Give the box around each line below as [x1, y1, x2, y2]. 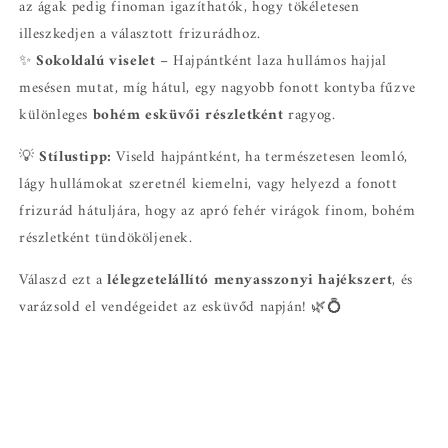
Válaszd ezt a [19, 266, 108, 294]
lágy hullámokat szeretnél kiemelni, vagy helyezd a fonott [19, 170, 398, 198]
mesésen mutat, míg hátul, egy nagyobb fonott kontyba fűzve [19, 74, 416, 102]
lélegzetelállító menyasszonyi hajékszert [107, 266, 393, 294]
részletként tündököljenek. [19, 224, 193, 252]
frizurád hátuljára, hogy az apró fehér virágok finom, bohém [19, 197, 416, 225]
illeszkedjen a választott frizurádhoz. [19, 20, 261, 48]
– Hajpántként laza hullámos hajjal [155, 47, 387, 75]
